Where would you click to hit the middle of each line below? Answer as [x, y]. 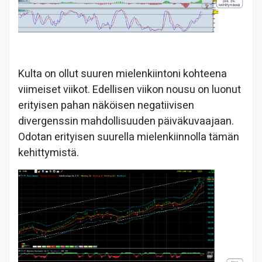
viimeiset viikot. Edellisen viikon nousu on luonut [130, 89]
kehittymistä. [49, 153]
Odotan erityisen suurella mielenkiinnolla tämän [129, 137]
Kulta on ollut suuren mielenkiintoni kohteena [123, 74]
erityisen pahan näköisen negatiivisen [106, 105]
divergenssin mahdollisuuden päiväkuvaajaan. [126, 121]
